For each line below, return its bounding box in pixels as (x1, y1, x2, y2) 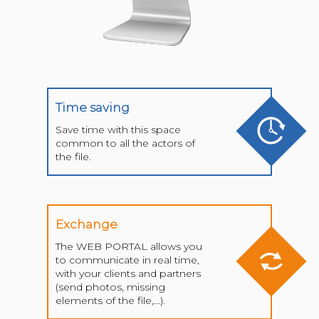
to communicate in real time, (56, 253, 200, 266)
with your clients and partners (56, 266, 202, 280)
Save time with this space (56, 122, 182, 136)
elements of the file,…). (56, 293, 166, 307)
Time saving (56, 100, 130, 115)
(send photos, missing (56, 280, 166, 293)
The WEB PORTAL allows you (56, 239, 203, 253)
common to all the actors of (56, 136, 196, 150)
